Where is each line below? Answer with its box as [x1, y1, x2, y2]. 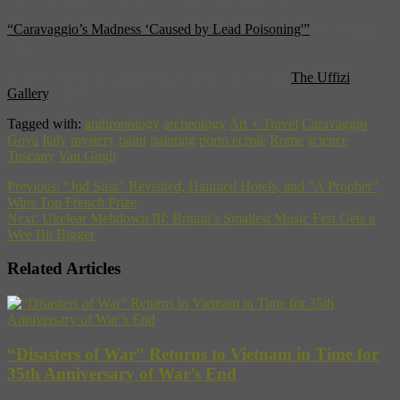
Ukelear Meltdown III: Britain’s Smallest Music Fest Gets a [38, 210, 375, 226]
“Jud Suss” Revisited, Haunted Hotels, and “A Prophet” [60, 178, 378, 194]
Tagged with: [7, 115, 85, 131]
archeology [163, 115, 226, 131]
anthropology [85, 115, 160, 131]
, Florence [48, 85, 104, 101]
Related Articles [7, 259, 121, 279]
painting [150, 131, 196, 147]
